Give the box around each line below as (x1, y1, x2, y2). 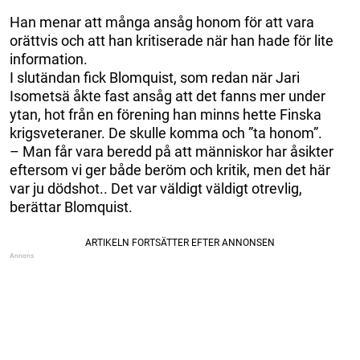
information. (10, 50, 88, 67)
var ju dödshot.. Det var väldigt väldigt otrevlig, (10, 179, 302, 197)
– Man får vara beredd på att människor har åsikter (10, 142, 333, 160)
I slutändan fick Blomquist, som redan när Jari (10, 68, 300, 86)
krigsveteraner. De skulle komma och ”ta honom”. (10, 124, 322, 141)
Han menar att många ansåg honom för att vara (10, 13, 314, 31)
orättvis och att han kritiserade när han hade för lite (10, 31, 333, 49)
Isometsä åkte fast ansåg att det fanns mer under (10, 87, 325, 104)
